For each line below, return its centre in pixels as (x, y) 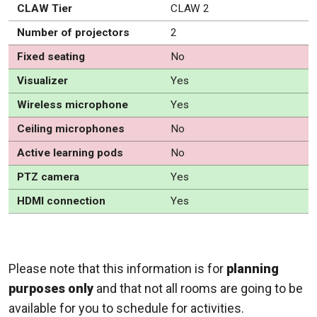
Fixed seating (51, 57)
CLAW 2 (190, 9)
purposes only (51, 289)
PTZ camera (48, 177)
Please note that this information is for (117, 269)
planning (253, 269)
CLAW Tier (44, 9)
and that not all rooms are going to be (198, 289)
